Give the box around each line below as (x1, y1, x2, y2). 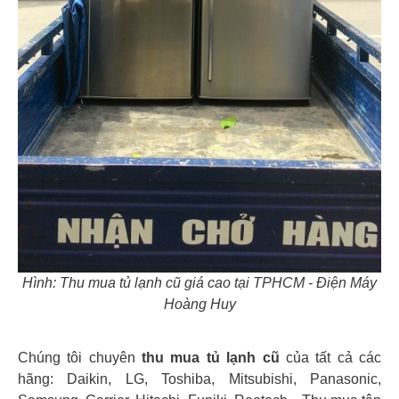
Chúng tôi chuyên (18, 350, 142, 366)
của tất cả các (279, 350, 382, 366)
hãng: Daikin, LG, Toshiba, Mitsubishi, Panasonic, (18, 371, 381, 387)
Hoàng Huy (163, 297, 236, 313)
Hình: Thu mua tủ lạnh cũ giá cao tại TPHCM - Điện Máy (22, 275, 377, 291)
